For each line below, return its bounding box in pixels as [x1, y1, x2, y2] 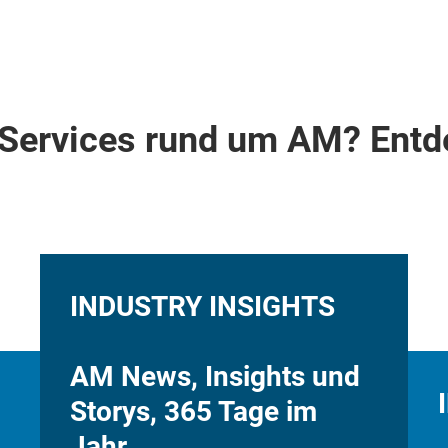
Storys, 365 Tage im [69, 394, 317, 428]
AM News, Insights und [69, 359, 360, 393]
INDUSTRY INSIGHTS [69, 289, 335, 323]
